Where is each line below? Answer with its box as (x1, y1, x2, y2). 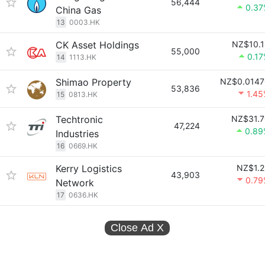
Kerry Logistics (56, 163, 122, 174)
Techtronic (56, 114, 103, 125)
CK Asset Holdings (56, 39, 139, 51)
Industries (56, 128, 99, 140)
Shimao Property (56, 76, 131, 88)
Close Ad (111, 222, 157, 234)
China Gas (56, 4, 101, 16)
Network (56, 177, 94, 189)
